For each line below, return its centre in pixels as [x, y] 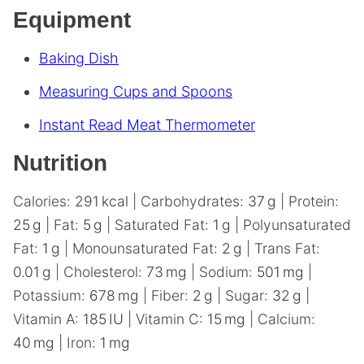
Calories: [44, 201]
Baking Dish [79, 58]
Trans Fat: [287, 248]
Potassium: [51, 295]
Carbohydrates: [194, 201]
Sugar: [249, 295]
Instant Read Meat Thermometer [147, 125]
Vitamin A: [48, 319]
